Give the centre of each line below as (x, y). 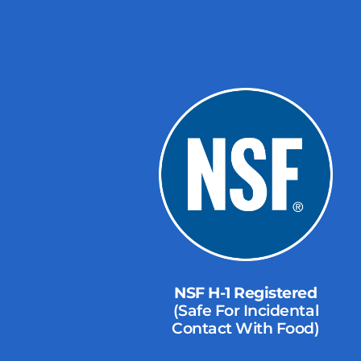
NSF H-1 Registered (246, 293)
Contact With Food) (246, 329)
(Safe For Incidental (246, 311)
